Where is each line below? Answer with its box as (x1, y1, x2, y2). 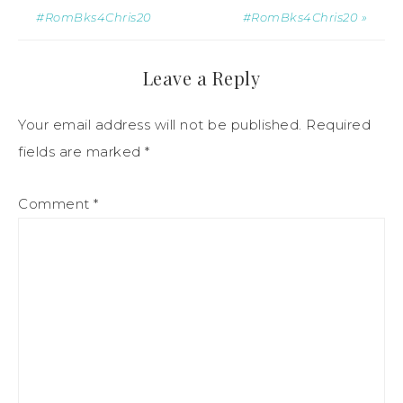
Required (306, 115, 371, 133)
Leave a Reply (142, 65, 261, 90)
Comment (18, 194, 94, 212)
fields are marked (18, 142, 145, 160)
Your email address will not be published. (18, 115, 302, 133)
